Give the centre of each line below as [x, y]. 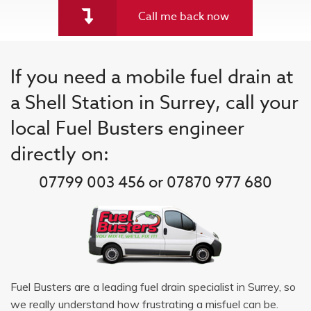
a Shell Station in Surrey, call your [154, 102]
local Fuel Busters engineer [127, 127]
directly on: [60, 153]
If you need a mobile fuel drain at [152, 76]
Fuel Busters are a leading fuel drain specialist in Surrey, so [153, 286]
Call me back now [184, 16]
